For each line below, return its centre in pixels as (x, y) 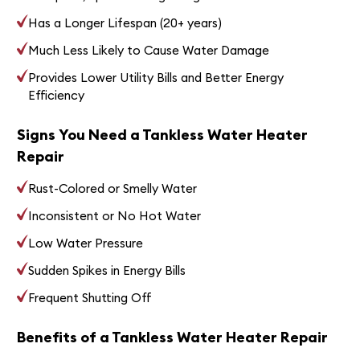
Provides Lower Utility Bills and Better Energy (156, 77)
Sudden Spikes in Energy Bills (107, 270)
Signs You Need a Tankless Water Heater (162, 134)
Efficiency (57, 95)
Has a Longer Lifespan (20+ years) (125, 22)
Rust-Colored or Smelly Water (113, 188)
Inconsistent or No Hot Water (115, 215)
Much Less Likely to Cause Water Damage (149, 50)
